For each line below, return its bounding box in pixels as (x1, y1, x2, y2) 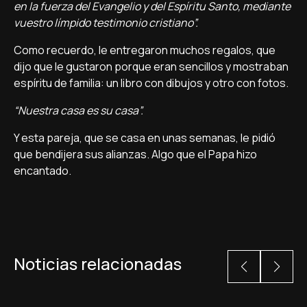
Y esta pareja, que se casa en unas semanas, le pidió (14, 130, 275, 145)
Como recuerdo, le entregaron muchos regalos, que (14, 42, 275, 58)
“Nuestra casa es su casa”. (14, 103, 143, 118)
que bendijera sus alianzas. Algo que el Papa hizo (14, 147, 257, 162)
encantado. (14, 163, 73, 178)
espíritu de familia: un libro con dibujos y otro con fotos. (14, 75, 288, 90)
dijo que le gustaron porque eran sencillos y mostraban (14, 59, 288, 74)
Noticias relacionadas (14, 252, 182, 275)
